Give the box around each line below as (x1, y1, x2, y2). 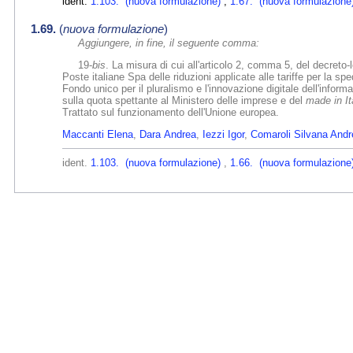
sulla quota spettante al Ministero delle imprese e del (62, 94, 306, 106)
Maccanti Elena (62, 128, 133, 141)
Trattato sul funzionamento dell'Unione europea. (62, 106, 279, 118)
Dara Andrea (139, 128, 196, 141)
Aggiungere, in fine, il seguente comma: (78, 36, 259, 49)
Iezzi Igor (203, 128, 244, 141)
